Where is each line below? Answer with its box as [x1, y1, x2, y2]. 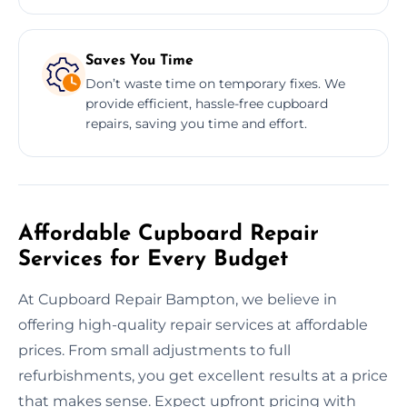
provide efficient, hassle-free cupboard [85, 94, 328, 112]
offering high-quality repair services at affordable [18, 315, 368, 333]
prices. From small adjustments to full [18, 341, 291, 359]
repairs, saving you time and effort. [85, 114, 307, 132]
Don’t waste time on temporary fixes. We [85, 74, 345, 92]
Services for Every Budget [18, 248, 288, 271]
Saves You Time [85, 53, 194, 68]
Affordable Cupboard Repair [18, 223, 319, 245]
